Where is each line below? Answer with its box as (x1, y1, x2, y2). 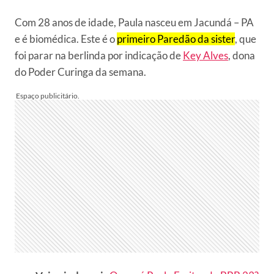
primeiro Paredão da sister (117, 32, 235, 45)
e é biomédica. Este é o (15, 32, 117, 45)
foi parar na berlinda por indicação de (15, 49, 183, 62)
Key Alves (183, 49, 228, 62)
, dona (228, 49, 255, 62)
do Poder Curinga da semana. (15, 65, 146, 78)
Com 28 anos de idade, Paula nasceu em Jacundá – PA (15, 16, 254, 29)
